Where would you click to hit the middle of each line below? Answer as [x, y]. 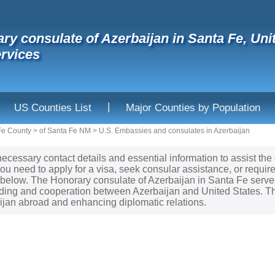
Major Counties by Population [193, 108]
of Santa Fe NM [65, 131]
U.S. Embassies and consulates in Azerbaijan [174, 131]
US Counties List [53, 108]
